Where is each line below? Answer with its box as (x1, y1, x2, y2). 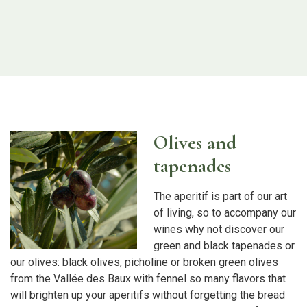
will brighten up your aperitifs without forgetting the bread (10, 288, 285, 302)
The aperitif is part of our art (153, 190, 287, 204)
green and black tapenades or (153, 239, 295, 253)
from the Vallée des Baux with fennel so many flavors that (10, 272, 286, 286)
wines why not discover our (153, 223, 284, 236)
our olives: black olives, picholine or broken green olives (10, 256, 278, 269)
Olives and (153, 130, 236, 155)
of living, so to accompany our (153, 206, 296, 220)
